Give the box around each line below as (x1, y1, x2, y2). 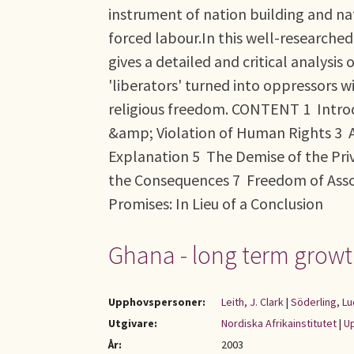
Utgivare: (108, 316, 157, 330)
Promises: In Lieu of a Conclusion (108, 194, 323, 213)
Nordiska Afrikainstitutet (221, 316, 337, 330)
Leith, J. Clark (221, 295, 284, 309)
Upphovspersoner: (108, 295, 205, 309)
